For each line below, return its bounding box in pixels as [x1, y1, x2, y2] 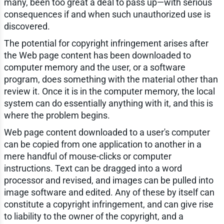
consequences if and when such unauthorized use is [3, 8, 210, 19]
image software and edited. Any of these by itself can [3, 186, 214, 197]
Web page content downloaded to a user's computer [3, 126, 210, 137]
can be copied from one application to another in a [3, 138, 201, 149]
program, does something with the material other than [3, 73, 218, 84]
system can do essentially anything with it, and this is [3, 97, 213, 108]
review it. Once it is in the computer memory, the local [3, 85, 215, 96]
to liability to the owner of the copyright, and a [3, 210, 183, 221]
